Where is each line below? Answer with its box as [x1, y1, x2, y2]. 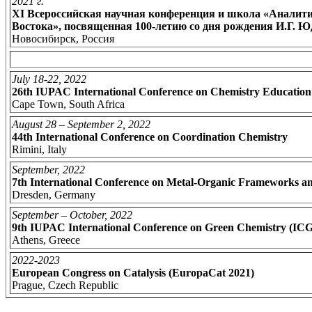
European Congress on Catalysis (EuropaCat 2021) [12, 266, 254, 279]
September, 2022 [12, 163, 85, 175]
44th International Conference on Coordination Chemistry [12, 130, 288, 143]
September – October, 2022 [12, 208, 132, 221]
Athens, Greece [12, 233, 80, 246]
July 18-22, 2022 [12, 72, 86, 85]
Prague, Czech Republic [12, 279, 118, 291]
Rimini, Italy [12, 143, 67, 155]
